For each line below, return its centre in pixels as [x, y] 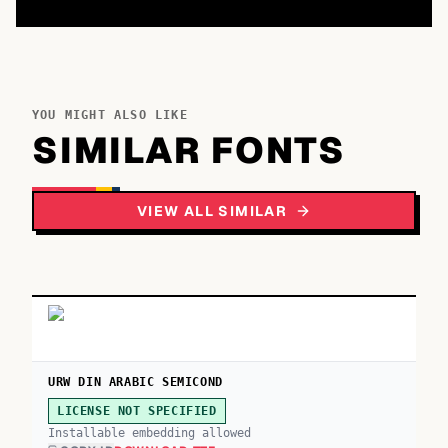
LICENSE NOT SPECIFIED [137, 411]
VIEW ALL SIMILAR [212, 211]
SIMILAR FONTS [189, 150]
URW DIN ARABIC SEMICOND [135, 382]
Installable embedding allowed [149, 433]
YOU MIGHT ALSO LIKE [110, 115]
